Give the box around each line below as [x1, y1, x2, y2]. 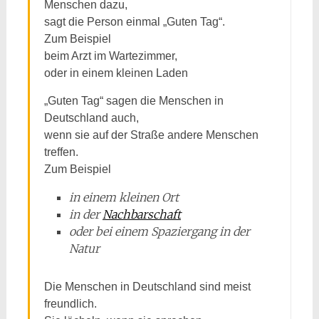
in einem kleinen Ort [68, 190, 179, 204]
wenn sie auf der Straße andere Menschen [43, 129, 258, 141]
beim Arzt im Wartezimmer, [43, 50, 177, 62]
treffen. [43, 146, 78, 158]
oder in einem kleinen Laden [43, 67, 188, 79]
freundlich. [43, 298, 97, 310]
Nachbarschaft [102, 207, 181, 221]
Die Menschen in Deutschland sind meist [43, 281, 251, 293]
